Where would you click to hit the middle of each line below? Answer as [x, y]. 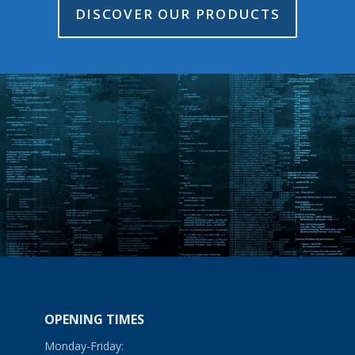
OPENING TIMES [94, 319]
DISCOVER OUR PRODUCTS [177, 13]
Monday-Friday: [84, 345]
